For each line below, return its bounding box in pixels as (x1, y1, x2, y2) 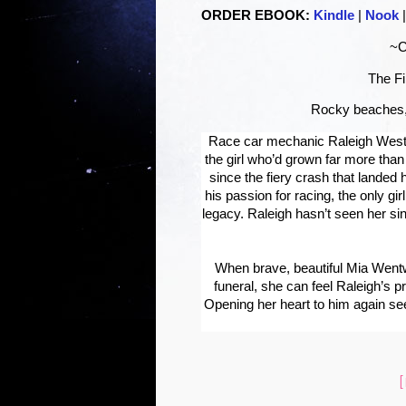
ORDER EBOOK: (201, 8, 310, 24)
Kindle (314, 8, 354, 24)
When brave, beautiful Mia (215, 260, 368, 275)
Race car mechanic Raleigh (208, 133, 372, 149)
